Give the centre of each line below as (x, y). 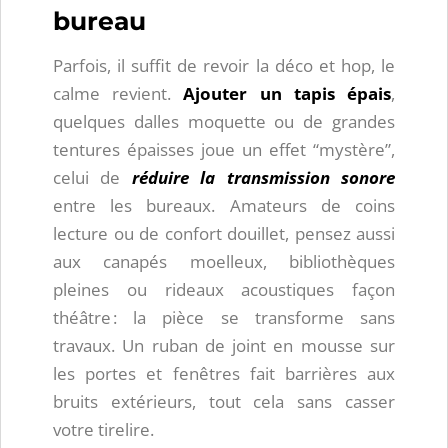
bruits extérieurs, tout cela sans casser (224, 402)
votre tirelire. (103, 430)
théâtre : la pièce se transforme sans (224, 318)
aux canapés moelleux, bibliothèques (224, 262)
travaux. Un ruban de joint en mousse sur (224, 346)
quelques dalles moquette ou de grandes (224, 122)
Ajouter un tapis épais (287, 94)
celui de (92, 178)
